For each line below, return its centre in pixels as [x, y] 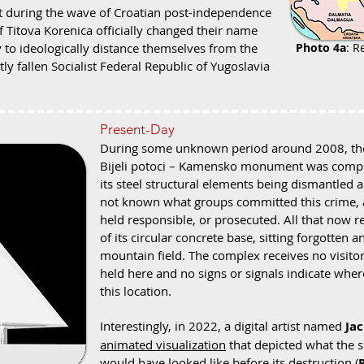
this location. [136, 291]
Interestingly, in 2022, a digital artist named [223, 326]
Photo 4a [321, 48]
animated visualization [163, 344]
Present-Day [137, 129]
